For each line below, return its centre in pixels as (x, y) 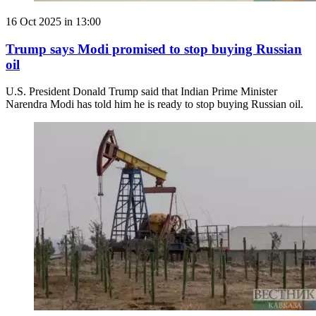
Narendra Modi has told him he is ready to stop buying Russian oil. (154, 104)
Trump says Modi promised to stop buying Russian (154, 49)
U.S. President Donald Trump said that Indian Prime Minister (141, 92)
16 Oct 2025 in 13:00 (53, 22)
